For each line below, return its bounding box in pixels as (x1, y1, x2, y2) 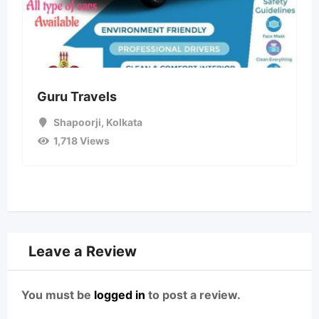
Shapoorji (53, 115, 101, 128)
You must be (21, 287, 94, 302)
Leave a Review (28, 242, 137, 260)
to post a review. (145, 287, 241, 302)
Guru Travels (37, 88, 117, 104)
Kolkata (105, 115, 142, 128)
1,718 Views (53, 134, 110, 147)
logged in (94, 287, 145, 302)
